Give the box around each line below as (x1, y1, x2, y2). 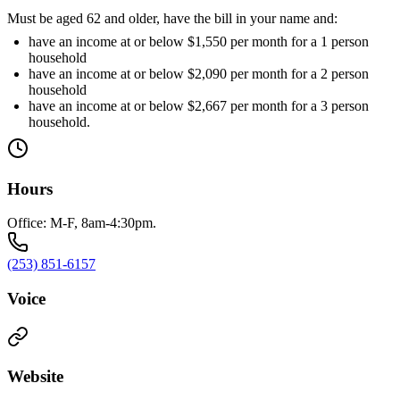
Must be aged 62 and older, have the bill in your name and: (7, 10, 337, 26)
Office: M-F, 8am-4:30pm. (7, 215, 156, 231)
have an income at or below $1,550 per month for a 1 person (29, 33, 369, 49)
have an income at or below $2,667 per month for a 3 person (29, 97, 369, 113)
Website (7, 367, 63, 387)
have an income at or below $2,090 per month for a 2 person (29, 65, 369, 81)
